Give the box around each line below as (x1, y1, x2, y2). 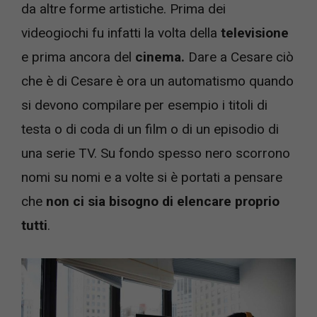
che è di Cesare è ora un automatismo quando (21, 73, 294, 89)
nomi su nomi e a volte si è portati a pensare (21, 169, 282, 185)
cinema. (135, 49, 185, 65)
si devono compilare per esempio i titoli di (21, 97, 267, 113)
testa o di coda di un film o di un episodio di (21, 121, 279, 137)
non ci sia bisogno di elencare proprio (46, 193, 279, 209)
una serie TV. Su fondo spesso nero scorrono (21, 145, 290, 161)
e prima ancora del (21, 49, 135, 65)
